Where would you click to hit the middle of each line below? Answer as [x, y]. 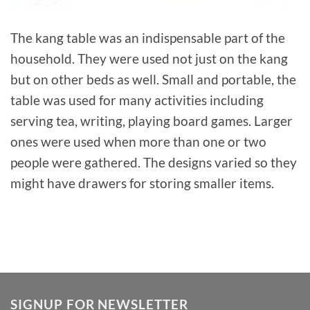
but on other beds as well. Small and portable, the [153, 79]
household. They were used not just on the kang [149, 58]
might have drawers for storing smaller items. [142, 183]
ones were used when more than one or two [138, 141]
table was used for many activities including [137, 100]
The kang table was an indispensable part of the [148, 37]
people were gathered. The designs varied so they [154, 162]
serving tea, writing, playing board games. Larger [152, 120]
